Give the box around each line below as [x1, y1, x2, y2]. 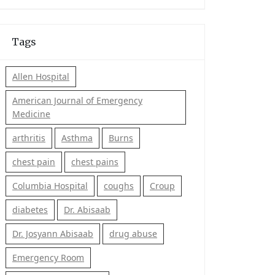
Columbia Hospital [12, 180, 88, 192]
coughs [104, 180, 134, 192]
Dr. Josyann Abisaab [12, 228, 93, 239]
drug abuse [109, 228, 157, 239]
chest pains [71, 156, 118, 168]
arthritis [12, 132, 45, 144]
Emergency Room [12, 252, 84, 263]
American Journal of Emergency [12, 95, 142, 106]
